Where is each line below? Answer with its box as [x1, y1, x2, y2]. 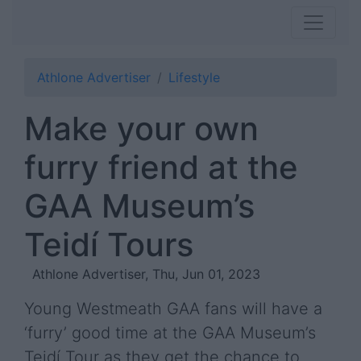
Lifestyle [168, 69, 220, 85]
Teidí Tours [24, 225, 193, 264]
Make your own [24, 109, 259, 148]
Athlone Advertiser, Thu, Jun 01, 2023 [32, 266, 260, 282]
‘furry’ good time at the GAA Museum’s [24, 323, 316, 342]
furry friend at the [24, 147, 298, 187]
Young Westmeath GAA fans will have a [24, 299, 322, 318]
